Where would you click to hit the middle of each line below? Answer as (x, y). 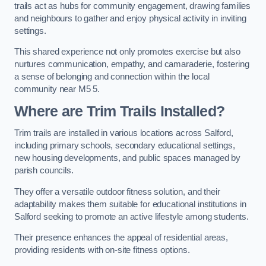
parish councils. (44, 171)
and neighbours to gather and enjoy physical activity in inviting (130, 18)
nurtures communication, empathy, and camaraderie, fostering (132, 64)
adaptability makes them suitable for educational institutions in (130, 204)
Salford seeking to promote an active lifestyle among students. (132, 216)
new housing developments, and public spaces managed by (128, 158)
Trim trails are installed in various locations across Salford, (124, 133)
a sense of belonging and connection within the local (112, 77)
